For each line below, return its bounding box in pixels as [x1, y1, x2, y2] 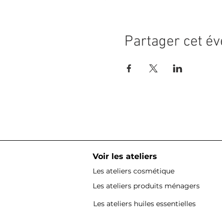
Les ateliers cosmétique [93, 166, 174, 175]
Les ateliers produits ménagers [93, 181, 200, 190]
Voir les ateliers [93, 152, 160, 161]
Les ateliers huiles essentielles [93, 199, 196, 208]
